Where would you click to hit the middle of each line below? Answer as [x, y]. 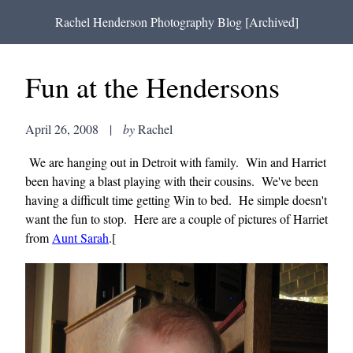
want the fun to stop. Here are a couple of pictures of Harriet [176, 218]
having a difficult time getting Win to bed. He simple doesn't [176, 199]
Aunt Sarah [80, 237]
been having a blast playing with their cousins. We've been [172, 180]
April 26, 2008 [62, 129]
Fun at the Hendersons [152, 87]
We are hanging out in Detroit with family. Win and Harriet [176, 162]
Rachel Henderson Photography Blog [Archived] [176, 22]
